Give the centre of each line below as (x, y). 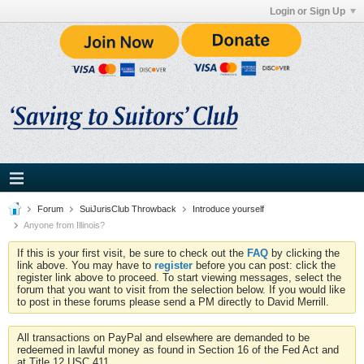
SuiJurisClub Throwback (128, 209)
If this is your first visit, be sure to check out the (132, 253)
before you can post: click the (264, 266)
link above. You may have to (86, 266)
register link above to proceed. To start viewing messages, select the (179, 278)
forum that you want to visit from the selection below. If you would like (181, 290)
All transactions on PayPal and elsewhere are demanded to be (163, 338)
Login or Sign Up (308, 11)
